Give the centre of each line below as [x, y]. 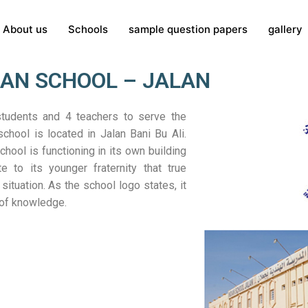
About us [25, 29]
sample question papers [188, 29]
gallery [285, 29]
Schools [88, 29]
